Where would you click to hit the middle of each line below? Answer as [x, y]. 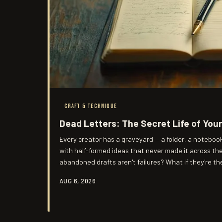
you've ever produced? [94, 173]
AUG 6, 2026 [78, 181]
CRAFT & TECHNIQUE [90, 106]
